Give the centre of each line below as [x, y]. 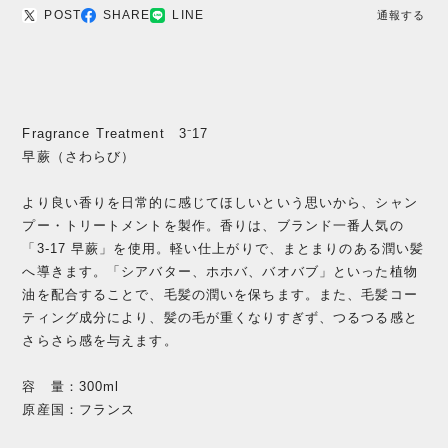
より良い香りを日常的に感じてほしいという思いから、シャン [220, 202]
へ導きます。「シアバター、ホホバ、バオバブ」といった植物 [220, 271]
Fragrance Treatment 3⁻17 [115, 133]
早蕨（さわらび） [79, 156]
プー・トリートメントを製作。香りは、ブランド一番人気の [213, 225]
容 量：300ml [71, 386]
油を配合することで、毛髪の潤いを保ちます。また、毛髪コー [220, 294]
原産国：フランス [79, 409]
